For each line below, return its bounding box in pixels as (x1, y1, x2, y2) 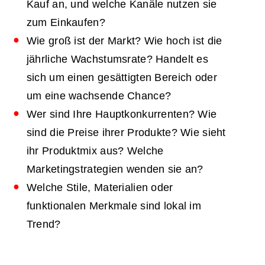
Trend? (26, 218, 61, 230)
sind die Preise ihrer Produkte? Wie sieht (26, 126, 226, 138)
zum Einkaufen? (26, 16, 105, 28)
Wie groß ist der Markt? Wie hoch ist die (26, 34, 222, 47)
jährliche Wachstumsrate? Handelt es (26, 53, 208, 65)
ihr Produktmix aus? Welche (26, 144, 164, 157)
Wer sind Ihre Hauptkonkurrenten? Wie (26, 108, 217, 120)
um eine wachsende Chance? (26, 89, 172, 102)
